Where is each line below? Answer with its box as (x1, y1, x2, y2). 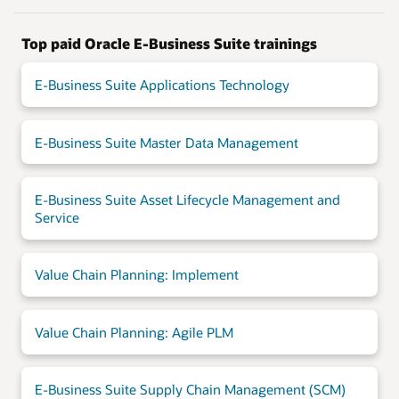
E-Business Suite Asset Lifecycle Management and (34, 190, 340, 208)
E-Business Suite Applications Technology (34, 76, 289, 94)
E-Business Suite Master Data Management (34, 133, 298, 151)
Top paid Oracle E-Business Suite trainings (21, 34, 317, 53)
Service (34, 208, 79, 226)
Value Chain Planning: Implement (34, 265, 239, 284)
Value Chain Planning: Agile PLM (34, 322, 233, 341)
